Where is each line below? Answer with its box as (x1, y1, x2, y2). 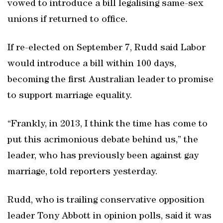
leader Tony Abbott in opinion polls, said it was (7, 212, 212, 222)
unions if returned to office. (7, 15, 128, 25)
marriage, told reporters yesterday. (7, 167, 158, 177)
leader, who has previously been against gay (7, 151, 199, 161)
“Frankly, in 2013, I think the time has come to (7, 119, 208, 129)
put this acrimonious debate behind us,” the (7, 135, 198, 145)
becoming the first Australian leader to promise (7, 75, 214, 85)
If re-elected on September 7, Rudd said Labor (7, 43, 206, 53)
